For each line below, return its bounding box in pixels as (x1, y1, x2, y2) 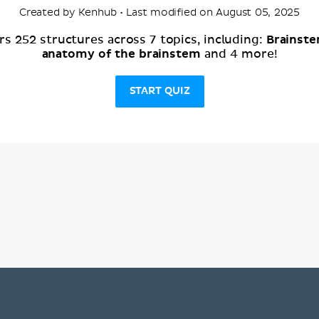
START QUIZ (129, 85, 190, 97)
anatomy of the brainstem (41, 46, 201, 61)
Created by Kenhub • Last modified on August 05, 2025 (19, 6, 300, 19)
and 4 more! (200, 48, 278, 60)
